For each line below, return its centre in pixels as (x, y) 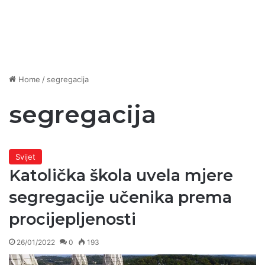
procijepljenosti (72, 219)
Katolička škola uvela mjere (121, 176)
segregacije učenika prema (120, 198)
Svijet (25, 157)
